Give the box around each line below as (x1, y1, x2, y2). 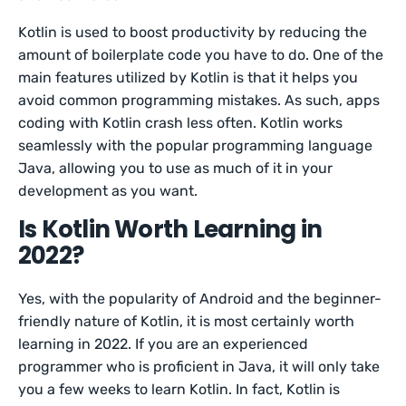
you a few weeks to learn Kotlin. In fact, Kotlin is (18, 381, 341, 398)
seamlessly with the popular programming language (18, 137, 373, 154)
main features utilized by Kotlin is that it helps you (18, 69, 359, 86)
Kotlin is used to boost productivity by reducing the (18, 24, 368, 41)
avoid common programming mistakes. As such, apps (18, 92, 381, 109)
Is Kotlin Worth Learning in (18, 213, 322, 246)
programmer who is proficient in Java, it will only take (18, 358, 381, 375)
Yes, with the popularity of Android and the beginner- (18, 290, 382, 307)
